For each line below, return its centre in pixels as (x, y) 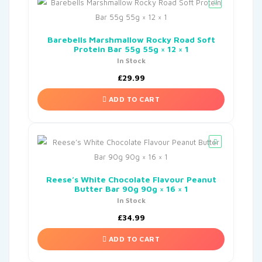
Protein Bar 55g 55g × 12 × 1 (131, 49)
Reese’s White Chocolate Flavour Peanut (131, 180)
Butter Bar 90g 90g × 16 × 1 (131, 189)
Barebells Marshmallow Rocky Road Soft (131, 40)
